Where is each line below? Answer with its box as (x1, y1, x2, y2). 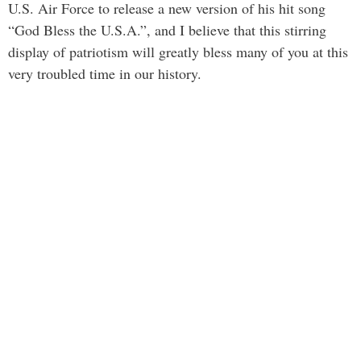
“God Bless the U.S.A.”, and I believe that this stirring (8, 20, 326, 39)
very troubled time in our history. (8, 64, 201, 83)
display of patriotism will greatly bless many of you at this (8, 42, 348, 61)
